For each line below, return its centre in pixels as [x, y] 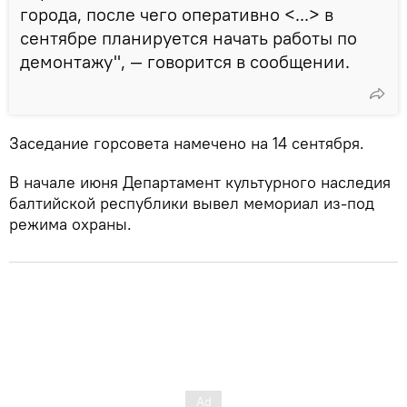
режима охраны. [70, 223]
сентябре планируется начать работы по [189, 37]
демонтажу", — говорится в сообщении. [185, 61]
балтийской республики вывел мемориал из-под [192, 203]
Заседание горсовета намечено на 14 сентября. [187, 143]
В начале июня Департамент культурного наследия [200, 182]
